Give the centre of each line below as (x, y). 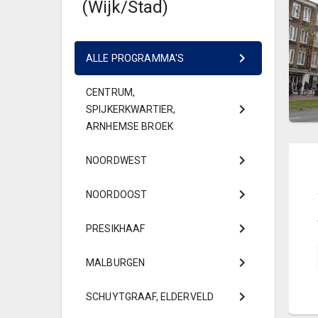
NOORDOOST (117, 194)
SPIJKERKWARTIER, (131, 109)
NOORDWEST (117, 160)
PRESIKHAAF (116, 229)
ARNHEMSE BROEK (130, 126)
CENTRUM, (111, 92)
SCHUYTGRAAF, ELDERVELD (150, 297)
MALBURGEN (116, 263)
